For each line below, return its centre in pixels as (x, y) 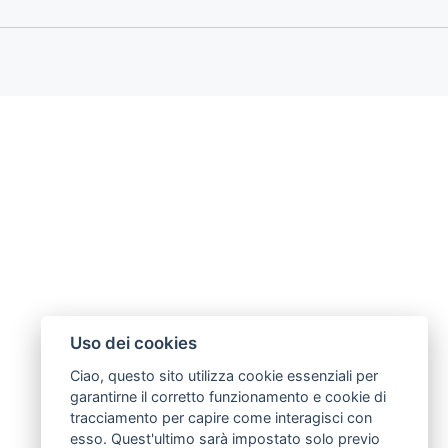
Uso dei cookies (133, 343)
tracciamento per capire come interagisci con (220, 417)
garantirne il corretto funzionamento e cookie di (227, 396)
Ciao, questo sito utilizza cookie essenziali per (223, 375)
